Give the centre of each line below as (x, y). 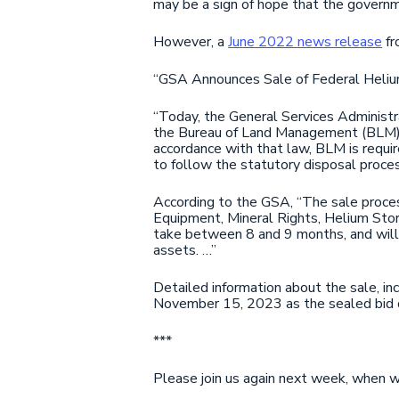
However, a (191, 41)
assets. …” (185, 250)
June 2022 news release (305, 41)
